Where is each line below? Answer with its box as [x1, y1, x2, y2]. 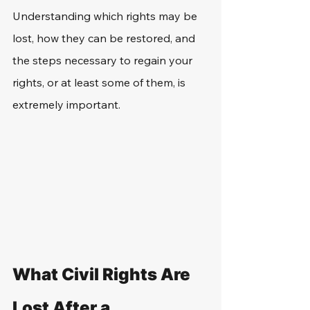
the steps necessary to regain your [12, 53, 195, 67]
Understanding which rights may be [12, 9, 200, 23]
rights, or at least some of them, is [12, 75, 188, 89]
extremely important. [12, 98, 123, 111]
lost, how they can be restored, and [12, 31, 198, 45]
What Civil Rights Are [12, 264, 194, 284]
